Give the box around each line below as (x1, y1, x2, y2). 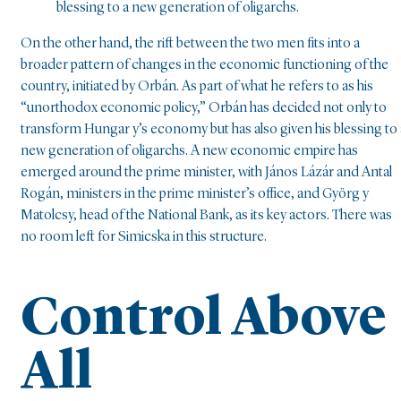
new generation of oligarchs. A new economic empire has (21, 144, 358, 159)
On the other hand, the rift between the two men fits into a (21, 37, 360, 52)
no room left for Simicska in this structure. (21, 230, 267, 245)
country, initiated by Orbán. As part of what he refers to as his (21, 80, 373, 95)
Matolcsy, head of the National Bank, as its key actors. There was (21, 209, 392, 224)
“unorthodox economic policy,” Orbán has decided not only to (21, 101, 387, 116)
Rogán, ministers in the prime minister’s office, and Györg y (21, 187, 369, 202)
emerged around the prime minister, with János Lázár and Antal (21, 166, 392, 181)
